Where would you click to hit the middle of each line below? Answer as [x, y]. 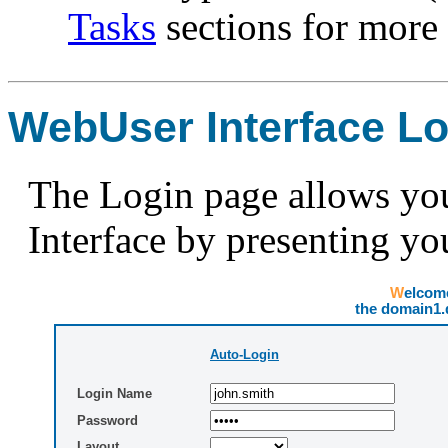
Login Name [114, 393]
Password [107, 420]
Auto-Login [244, 354]
